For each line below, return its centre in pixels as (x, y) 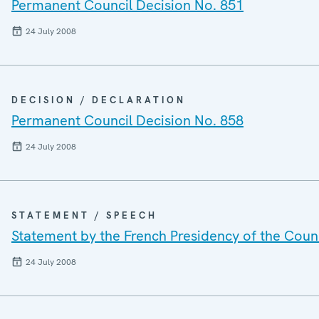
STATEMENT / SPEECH (84, 215)
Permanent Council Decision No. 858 (127, 120)
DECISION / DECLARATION (99, 100)
